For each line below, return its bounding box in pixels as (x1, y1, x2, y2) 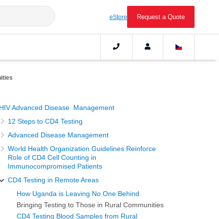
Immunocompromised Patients (8, 162, 103, 170)
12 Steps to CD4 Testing (8, 117, 83, 125)
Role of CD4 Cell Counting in (8, 153, 97, 161)
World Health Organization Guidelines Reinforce (8, 145, 156, 153)
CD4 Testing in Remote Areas (8, 176, 99, 184)
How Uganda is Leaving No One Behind (17, 190, 140, 197)
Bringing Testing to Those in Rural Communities (15, 201, 164, 209)
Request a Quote (137, 13, 185, 21)
